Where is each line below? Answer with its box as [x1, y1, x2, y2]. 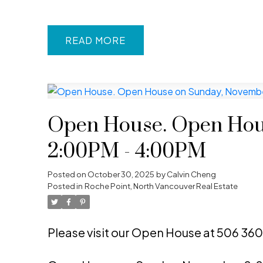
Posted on [47, 169, 87, 180]
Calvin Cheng [166, 169, 216, 180]
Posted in [47, 181, 83, 191]
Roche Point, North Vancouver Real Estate [84, 181, 238, 191]
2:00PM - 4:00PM [47, 139, 206, 165]
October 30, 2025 [87, 169, 154, 180]
